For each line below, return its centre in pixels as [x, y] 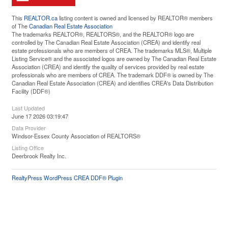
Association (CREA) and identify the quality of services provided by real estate [108, 67]
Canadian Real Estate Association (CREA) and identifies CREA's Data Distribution [112, 83]
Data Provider [29, 128]
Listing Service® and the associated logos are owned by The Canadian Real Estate [114, 59]
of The [20, 26]
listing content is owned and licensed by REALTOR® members [135, 18]
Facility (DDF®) [31, 91]
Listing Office [28, 148]
